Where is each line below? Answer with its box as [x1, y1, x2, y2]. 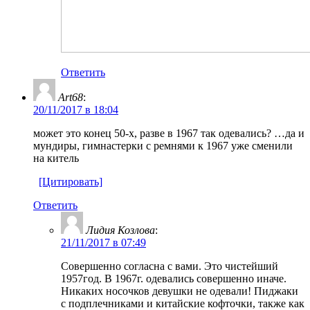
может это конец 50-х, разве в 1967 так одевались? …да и [33, 127, 304, 139]
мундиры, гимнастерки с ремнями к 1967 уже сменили [33, 139, 293, 152]
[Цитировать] [39, 175, 102, 188]
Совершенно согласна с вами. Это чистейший [61, 259, 278, 272]
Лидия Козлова [86, 224, 155, 236]
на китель [33, 152, 79, 164]
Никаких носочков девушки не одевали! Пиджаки [61, 284, 298, 297]
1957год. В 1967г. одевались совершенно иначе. [61, 272, 286, 284]
